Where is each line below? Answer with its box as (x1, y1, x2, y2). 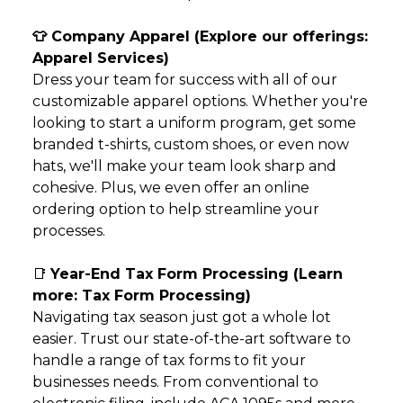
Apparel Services (32, 49, 164, 67)
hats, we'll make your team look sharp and (32, 157, 336, 175)
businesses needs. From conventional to (32, 373, 318, 390)
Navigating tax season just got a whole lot (32, 309, 331, 326)
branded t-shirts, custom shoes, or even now (32, 136, 349, 153)
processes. (32, 222, 109, 239)
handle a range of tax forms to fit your (32, 352, 306, 369)
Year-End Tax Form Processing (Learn (50, 265, 343, 282)
